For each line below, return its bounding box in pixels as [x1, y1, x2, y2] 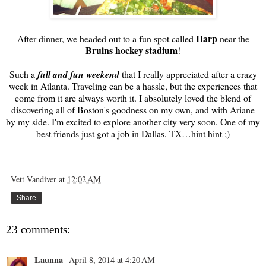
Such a [9, 67, 37, 80]
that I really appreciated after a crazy [119, 67, 257, 80]
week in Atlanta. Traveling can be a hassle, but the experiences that [9, 79, 257, 92]
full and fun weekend [37, 67, 119, 81]
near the [217, 31, 249, 45]
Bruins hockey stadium [85, 43, 178, 57]
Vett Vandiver [11, 173, 56, 185]
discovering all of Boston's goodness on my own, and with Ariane [11, 103, 255, 116]
